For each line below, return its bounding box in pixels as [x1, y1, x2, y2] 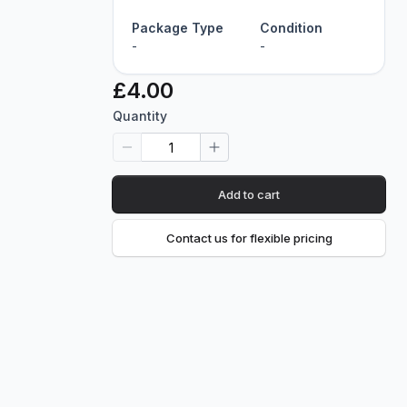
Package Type [132, 20, 223, 35]
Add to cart [218, 187, 280, 202]
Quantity [113, 108, 167, 124]
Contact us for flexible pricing [165, 231, 333, 245]
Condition [260, 20, 323, 35]
